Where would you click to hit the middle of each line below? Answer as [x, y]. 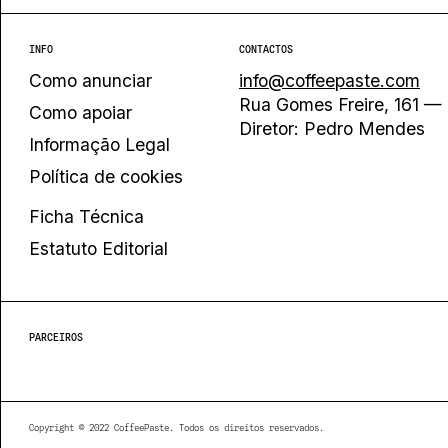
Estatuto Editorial [98, 248]
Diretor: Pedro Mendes [332, 128]
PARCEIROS [56, 337]
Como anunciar [90, 80]
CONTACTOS [266, 49]
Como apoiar [80, 112]
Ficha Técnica [86, 216]
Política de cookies [106, 176]
